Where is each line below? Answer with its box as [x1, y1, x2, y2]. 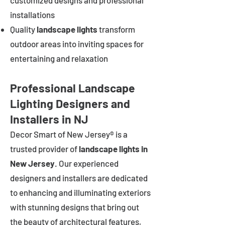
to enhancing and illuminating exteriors [10, 187, 151, 197]
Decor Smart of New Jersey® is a [10, 129, 128, 139]
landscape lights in [79, 144, 148, 154]
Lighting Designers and [10, 96, 130, 110]
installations [10, 10, 55, 20]
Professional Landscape [10, 81, 135, 95]
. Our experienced [55, 158, 119, 168]
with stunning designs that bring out [10, 202, 139, 212]
